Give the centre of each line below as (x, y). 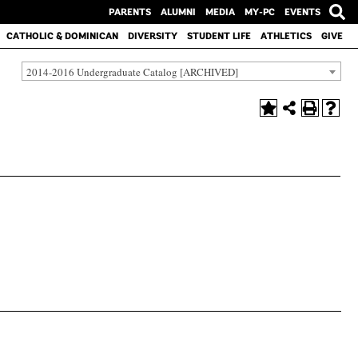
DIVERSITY (152, 36)
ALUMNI (178, 12)
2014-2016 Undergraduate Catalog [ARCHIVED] (132, 72)
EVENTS (302, 12)
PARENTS (129, 12)
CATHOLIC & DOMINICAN (62, 36)
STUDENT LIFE (219, 36)
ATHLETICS (286, 36)
